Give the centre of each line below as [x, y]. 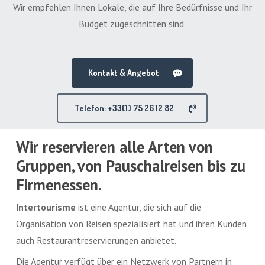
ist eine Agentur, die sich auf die [139, 207]
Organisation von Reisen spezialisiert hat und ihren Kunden [132, 223]
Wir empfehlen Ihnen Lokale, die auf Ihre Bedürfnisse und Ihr [132, 7]
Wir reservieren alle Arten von [115, 146]
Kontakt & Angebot [124, 73]
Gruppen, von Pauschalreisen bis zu [131, 165]
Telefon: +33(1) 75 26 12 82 [125, 108]
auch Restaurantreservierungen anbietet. [96, 240]
